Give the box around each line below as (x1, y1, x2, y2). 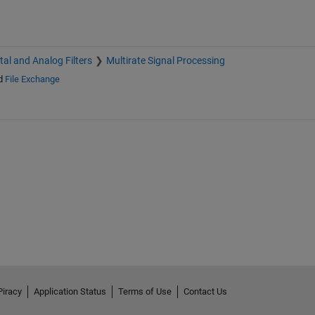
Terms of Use (117, 285, 172, 297)
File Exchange (4, 74, 60, 85)
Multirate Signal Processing (105, 55, 225, 67)
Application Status (33, 285, 106, 297)
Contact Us (183, 285, 227, 297)
